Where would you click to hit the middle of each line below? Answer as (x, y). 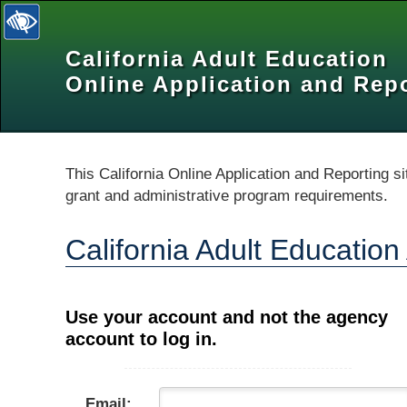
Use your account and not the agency (227, 318)
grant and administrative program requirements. (227, 196)
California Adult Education (227, 58)
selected (93, 70)
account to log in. (141, 339)
